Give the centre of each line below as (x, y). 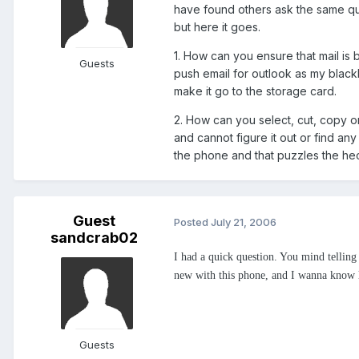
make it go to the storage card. (255, 91)
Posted (192, 222)
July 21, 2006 (244, 222)
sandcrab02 (94, 238)
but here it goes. (217, 27)
